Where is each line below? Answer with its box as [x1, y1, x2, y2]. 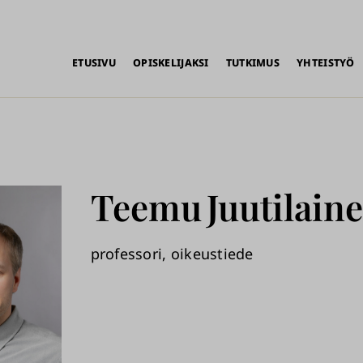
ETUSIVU [72, 56, 116, 70]
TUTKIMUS [225, 56, 280, 70]
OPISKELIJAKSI [133, 56, 209, 70]
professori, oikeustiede [90, 243, 254, 263]
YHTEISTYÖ [297, 56, 355, 70]
